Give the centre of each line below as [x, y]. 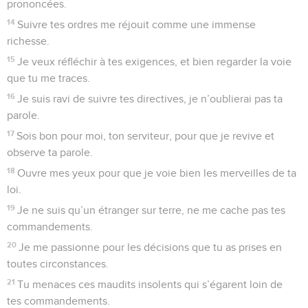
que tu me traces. [48, 78]
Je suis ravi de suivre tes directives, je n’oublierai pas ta [150, 99]
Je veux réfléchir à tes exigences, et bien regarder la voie [155, 62]
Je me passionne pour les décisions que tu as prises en [151, 247]
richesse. [28, 41]
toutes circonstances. [58, 264]
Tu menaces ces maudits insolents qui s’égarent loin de [150, 284]
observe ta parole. [50, 152]
